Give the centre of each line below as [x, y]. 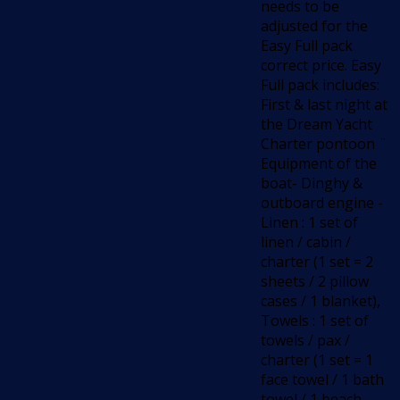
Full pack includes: [320, 85]
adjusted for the [314, 26]
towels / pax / [305, 341]
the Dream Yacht [317, 125]
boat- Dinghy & [312, 183]
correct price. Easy [321, 66]
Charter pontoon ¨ [324, 144]
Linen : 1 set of [309, 223]
